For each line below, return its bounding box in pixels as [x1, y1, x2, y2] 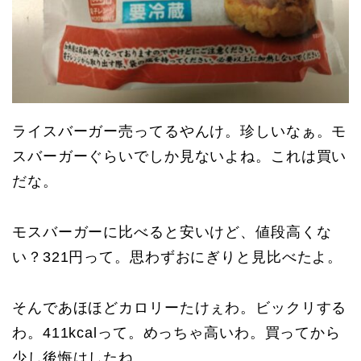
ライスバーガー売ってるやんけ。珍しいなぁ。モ [12, 123, 347, 140]
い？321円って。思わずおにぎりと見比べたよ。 [12, 249, 343, 266]
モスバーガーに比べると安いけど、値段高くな [12, 224, 332, 241]
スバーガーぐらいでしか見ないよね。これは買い [12, 148, 347, 165]
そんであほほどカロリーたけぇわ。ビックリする [12, 300, 347, 317]
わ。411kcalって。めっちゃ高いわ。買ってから [12, 325, 341, 342]
